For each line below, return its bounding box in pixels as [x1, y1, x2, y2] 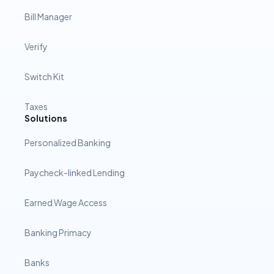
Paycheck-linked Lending [24, 167, 125, 178]
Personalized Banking [24, 137, 111, 148]
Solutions [24, 113, 67, 124]
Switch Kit [24, 71, 64, 82]
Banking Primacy [24, 227, 92, 238]
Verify [24, 41, 48, 52]
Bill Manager [24, 11, 72, 22]
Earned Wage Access [24, 197, 107, 208]
